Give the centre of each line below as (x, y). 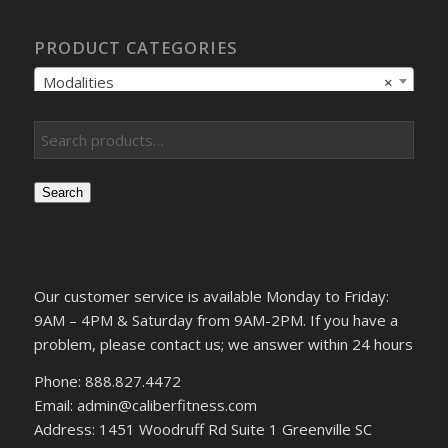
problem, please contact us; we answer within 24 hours (223, 343)
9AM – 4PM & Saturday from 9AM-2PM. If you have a (215, 319)
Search (62, 193)
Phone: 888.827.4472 (107, 380)
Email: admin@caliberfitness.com (145, 404)
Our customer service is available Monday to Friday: (211, 295)
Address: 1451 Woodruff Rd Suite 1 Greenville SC (202, 428)
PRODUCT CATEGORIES (135, 48)
